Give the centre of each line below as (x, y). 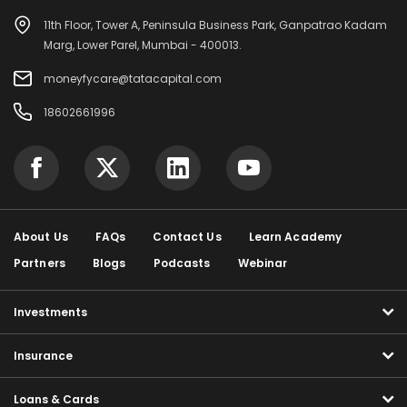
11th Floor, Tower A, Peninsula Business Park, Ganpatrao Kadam (215, 25)
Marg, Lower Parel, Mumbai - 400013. (143, 45)
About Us (41, 237)
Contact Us (187, 237)
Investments (50, 312)
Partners (40, 263)
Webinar (263, 263)
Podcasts (182, 263)
